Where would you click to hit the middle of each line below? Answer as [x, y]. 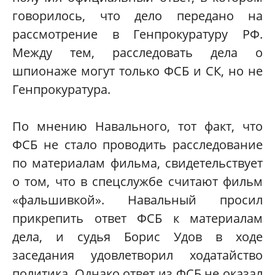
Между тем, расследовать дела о [137, 53]
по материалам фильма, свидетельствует [137, 163]
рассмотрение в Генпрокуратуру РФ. [137, 34]
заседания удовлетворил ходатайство [137, 255]
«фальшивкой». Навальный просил [137, 200]
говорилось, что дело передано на [137, 16]
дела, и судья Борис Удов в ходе [137, 237]
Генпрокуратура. [61, 90]
